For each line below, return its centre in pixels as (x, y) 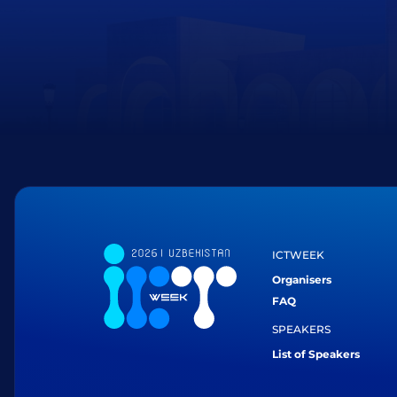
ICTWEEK (298, 255)
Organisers (302, 280)
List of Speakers (316, 354)
